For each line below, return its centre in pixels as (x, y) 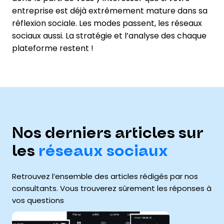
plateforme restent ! (53, 48)
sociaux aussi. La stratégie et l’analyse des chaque (109, 36)
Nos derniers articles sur (108, 133)
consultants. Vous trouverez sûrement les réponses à (112, 188)
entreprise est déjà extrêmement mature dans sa (110, 11)
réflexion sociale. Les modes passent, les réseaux (107, 23)
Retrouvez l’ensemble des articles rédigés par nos (105, 176)
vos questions (38, 200)
